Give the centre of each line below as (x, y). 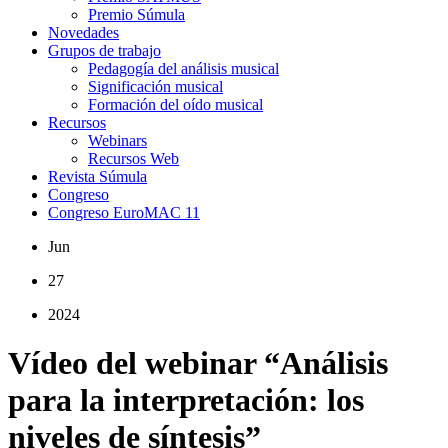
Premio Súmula (136, 14)
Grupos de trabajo (104, 50)
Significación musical (155, 86)
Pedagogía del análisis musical (183, 68)
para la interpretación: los (186, 400)
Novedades (83, 32)
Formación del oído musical (175, 104)
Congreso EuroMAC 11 (124, 212)
